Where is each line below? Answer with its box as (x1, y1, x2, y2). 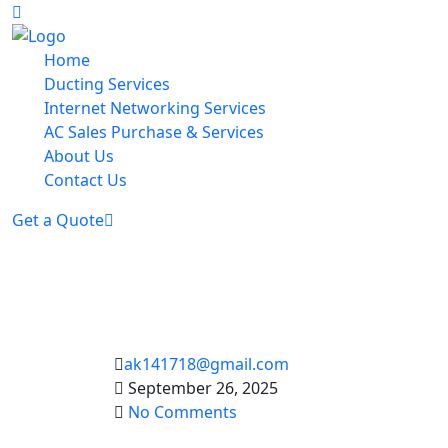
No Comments (128, 401, 237, 423)
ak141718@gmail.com (124, 353, 289, 375)
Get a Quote (12, 209, 104, 231)
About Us (44, 145, 114, 167)
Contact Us (44, 169, 127, 191)
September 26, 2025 (124, 377, 278, 399)
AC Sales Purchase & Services (44, 121, 264, 143)
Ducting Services (44, 73, 170, 95)
